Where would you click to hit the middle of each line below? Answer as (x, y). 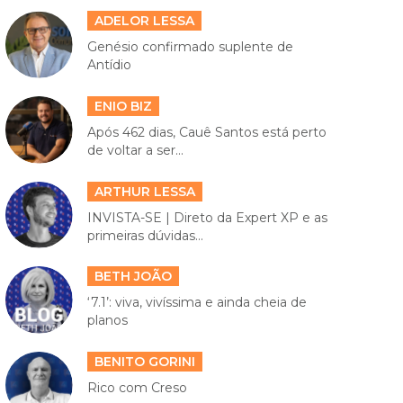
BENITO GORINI (144, 361)
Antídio (109, 65)
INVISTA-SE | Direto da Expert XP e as (207, 217)
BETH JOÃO (133, 277)
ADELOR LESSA (144, 21)
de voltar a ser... (135, 151)
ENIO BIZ (123, 107)
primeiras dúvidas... (145, 235)
